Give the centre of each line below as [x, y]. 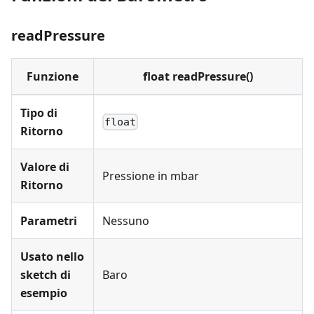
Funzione [53, 76]
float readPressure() [198, 76]
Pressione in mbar [151, 176]
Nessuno [126, 221]
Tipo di [39, 113]
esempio [44, 293]
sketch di [46, 275]
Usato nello [52, 257]
